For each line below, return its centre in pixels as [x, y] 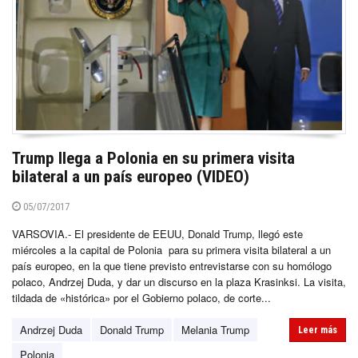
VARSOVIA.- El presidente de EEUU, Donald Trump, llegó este [157, 233]
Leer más [318, 330]
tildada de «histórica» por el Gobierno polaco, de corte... [141, 297]
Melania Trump [215, 329]
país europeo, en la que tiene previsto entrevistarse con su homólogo [172, 265]
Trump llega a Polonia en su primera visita [153, 158]
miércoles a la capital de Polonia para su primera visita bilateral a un [171, 249]
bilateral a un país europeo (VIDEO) [131, 176]
